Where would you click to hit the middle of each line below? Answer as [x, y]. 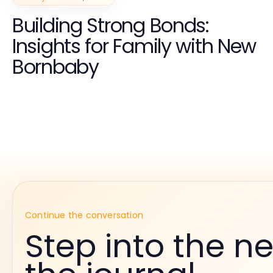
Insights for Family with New [134, 46]
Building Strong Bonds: [111, 25]
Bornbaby [55, 66]
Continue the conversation [84, 215]
